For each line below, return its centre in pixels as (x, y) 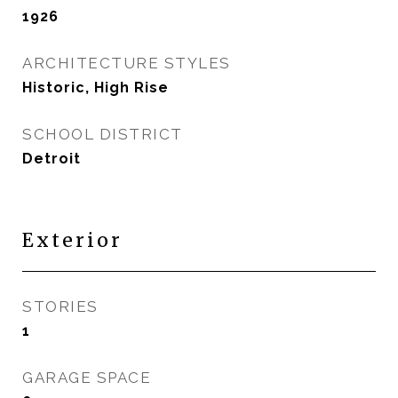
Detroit (52, 159)
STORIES (60, 306)
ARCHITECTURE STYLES (127, 63)
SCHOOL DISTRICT (103, 134)
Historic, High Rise (96, 88)
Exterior (72, 240)
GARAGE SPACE (87, 378)
